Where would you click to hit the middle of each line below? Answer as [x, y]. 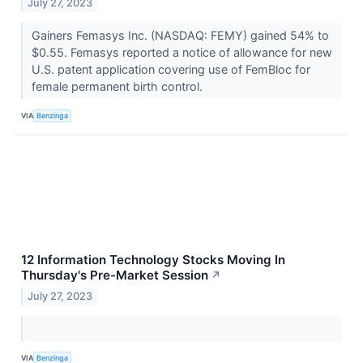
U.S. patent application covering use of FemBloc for [171, 70]
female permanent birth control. [118, 87]
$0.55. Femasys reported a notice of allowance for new [181, 53]
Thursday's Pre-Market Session [115, 275]
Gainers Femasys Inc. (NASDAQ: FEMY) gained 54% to [180, 36]
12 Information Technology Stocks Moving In [153, 260]
